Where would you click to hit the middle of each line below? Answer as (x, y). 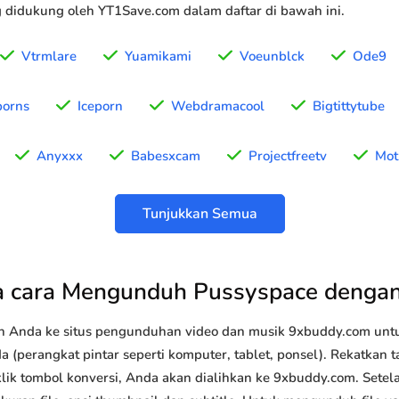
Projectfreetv (288, 156)
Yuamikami (158, 57)
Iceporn (100, 106)
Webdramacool (218, 106)
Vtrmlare (49, 57)
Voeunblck (272, 57)
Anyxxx (60, 156)
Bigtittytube (349, 106)
